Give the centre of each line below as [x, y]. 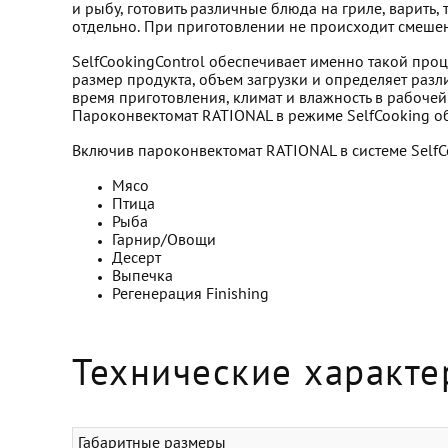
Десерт [136, 259]
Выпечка [142, 277]
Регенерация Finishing [190, 295]
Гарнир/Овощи [164, 241]
